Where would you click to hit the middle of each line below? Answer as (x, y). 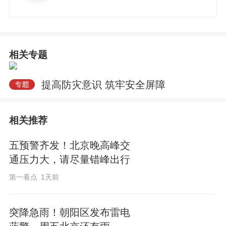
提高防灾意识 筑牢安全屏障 (102, 84)
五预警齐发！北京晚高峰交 (69, 146)
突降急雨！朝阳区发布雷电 (69, 212)
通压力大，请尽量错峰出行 (69, 160)
